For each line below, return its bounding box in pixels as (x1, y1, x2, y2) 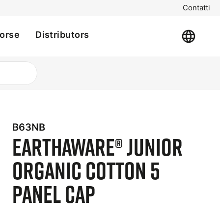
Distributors (35, 29, 89, 40)
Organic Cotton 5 (12, 156, 161, 185)
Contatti (183, 3, 210, 12)
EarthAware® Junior (12, 133, 183, 161)
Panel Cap (12, 180, 96, 208)
